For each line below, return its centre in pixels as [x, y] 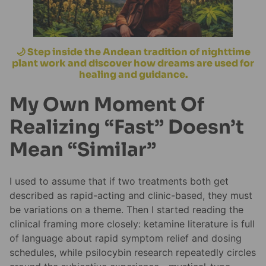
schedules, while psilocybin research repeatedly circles [133, 253]
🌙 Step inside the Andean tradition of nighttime [133, 52]
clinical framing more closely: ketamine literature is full [132, 224]
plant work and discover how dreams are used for [133, 63]
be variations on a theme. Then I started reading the [126, 210]
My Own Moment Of [107, 104]
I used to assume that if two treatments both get [119, 181]
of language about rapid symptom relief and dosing [126, 238]
